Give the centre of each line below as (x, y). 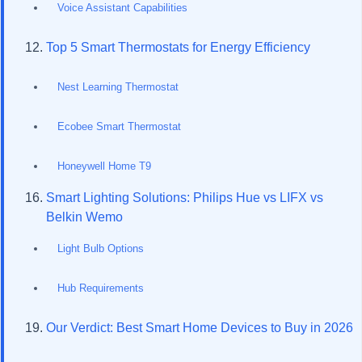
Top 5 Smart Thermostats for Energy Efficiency (178, 47)
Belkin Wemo (84, 217)
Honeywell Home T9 (104, 166)
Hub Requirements (101, 288)
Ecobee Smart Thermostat (119, 126)
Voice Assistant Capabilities (122, 8)
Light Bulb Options (101, 248)
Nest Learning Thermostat (118, 87)
